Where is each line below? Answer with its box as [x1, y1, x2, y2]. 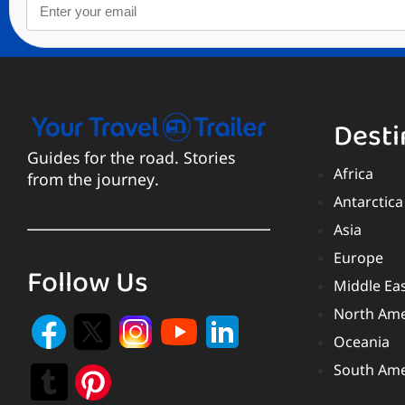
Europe [333, 250, 383, 270]
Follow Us [27, 259, 148, 306]
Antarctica [333, 194, 403, 214]
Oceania [333, 334, 390, 354]
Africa [333, 166, 373, 186]
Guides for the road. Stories [27, 148, 235, 170]
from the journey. [27, 170, 159, 192]
